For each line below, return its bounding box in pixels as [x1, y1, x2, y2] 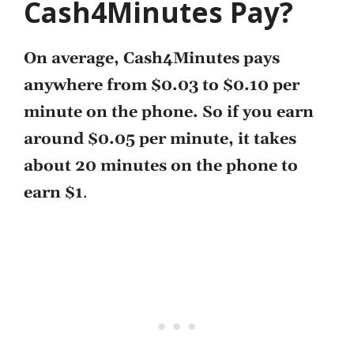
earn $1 [24, 182, 83, 203]
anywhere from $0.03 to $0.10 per [24, 74, 299, 96]
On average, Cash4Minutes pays [24, 47, 280, 69]
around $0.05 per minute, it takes [24, 128, 296, 149]
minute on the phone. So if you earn [24, 101, 314, 122]
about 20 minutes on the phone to [24, 155, 298, 176]
